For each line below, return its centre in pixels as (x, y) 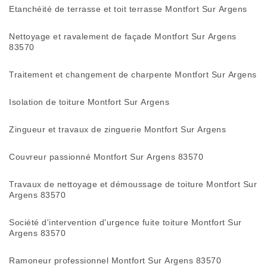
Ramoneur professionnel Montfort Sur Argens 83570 (115, 260)
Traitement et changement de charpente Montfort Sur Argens (133, 74)
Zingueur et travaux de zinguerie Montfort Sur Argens (117, 129)
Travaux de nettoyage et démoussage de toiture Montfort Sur (133, 184)
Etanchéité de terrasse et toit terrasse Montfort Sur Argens (128, 9)
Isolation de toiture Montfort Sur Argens (89, 102)
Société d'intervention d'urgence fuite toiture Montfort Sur (125, 222)
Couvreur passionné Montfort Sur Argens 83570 (106, 157)
